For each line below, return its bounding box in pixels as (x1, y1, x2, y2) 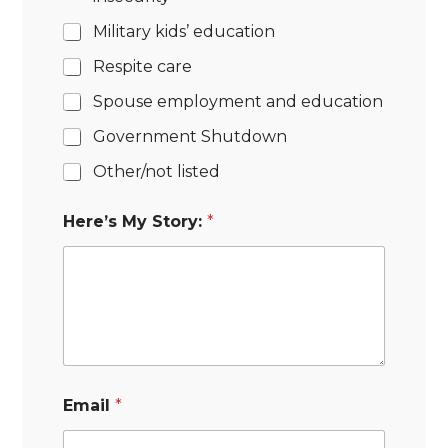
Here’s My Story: (63, 212, 208, 231)
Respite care (93, 57, 193, 76)
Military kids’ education (93, 22, 276, 41)
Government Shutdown (93, 127, 288, 146)
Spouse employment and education (93, 92, 384, 111)
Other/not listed (93, 162, 221, 181)
